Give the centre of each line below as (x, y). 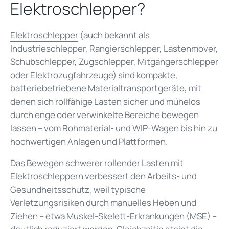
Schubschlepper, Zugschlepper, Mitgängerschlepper (114, 61)
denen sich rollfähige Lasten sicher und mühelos (105, 101)
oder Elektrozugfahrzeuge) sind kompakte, (94, 75)
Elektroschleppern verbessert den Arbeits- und (104, 176)
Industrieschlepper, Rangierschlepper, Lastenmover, (114, 48)
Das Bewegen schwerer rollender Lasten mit (97, 163)
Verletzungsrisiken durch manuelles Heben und (103, 202)
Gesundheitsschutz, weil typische (78, 189)
